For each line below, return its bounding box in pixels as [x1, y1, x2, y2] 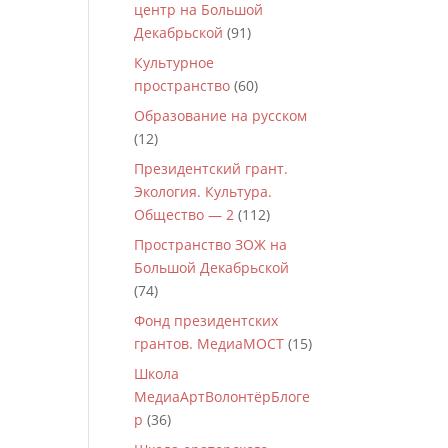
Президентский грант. [134, 159, 289, 178]
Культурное [134, 53, 215, 72]
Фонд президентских [134, 311, 279, 330]
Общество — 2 [134, 205, 235, 224]
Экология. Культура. [134, 182, 273, 201]
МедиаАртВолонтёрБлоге [134, 387, 311, 406]
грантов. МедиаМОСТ [134, 334, 285, 353]
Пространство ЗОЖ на [134, 235, 288, 254]
